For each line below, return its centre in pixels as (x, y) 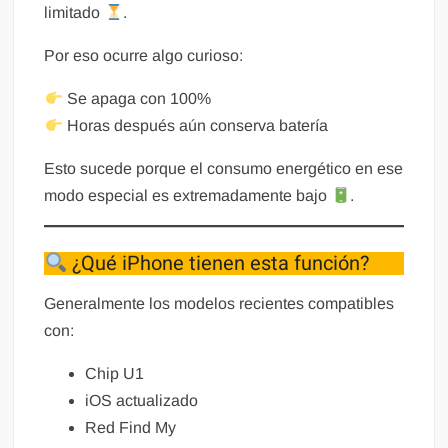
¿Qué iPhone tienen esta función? (218, 264)
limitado (74, 13)
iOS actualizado (142, 401)
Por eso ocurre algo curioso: (144, 56)
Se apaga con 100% (136, 99)
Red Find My (131, 428)
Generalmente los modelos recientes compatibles (219, 304)
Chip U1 (115, 374)
